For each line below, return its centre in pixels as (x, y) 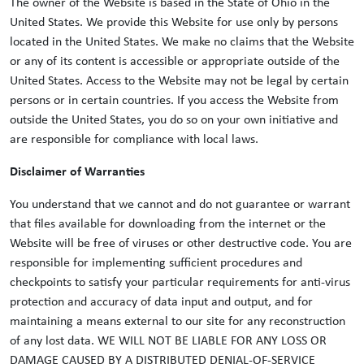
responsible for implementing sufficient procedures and (156, 263)
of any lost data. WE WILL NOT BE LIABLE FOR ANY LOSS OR (168, 341)
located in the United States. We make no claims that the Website (182, 42)
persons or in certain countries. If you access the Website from (174, 101)
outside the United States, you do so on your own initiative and (174, 120)
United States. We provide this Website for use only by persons (174, 23)
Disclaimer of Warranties (77, 172)
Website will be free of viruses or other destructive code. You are (181, 244)
